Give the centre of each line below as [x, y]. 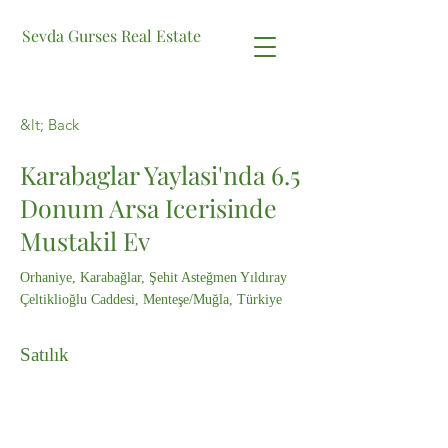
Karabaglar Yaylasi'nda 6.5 [160, 174]
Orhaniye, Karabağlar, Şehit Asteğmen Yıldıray [153, 277]
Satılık [44, 354]
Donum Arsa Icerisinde [148, 207]
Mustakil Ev [85, 240]
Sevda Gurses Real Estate [111, 35]
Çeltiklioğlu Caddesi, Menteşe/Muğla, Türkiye [151, 299]
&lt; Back [49, 124]
